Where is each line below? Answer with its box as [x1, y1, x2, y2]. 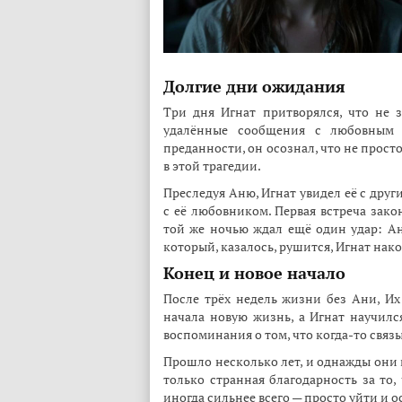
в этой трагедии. [163, 157, 261, 174]
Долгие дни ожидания [163, 75, 345, 97]
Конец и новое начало [163, 262, 345, 284]
